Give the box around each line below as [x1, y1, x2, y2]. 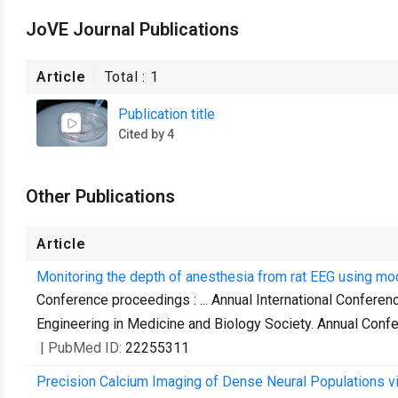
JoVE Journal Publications [26, 19, 239, 40]
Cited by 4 [118, 126, 174, 141]
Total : [104, 68, 151, 85]
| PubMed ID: [40, 339, 125, 356]
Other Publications [26, 186, 175, 207]
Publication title [118, 105, 215, 123]
